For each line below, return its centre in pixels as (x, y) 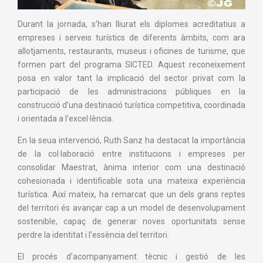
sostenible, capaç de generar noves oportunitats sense (131, 222)
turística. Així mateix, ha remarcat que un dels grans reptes (131, 195)
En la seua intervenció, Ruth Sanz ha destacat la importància (131, 141)
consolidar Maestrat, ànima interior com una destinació (131, 168)
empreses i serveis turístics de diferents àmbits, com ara (131, 38)
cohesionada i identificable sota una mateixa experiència (131, 181)
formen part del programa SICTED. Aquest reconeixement (131, 65)
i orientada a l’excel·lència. (65, 119)
